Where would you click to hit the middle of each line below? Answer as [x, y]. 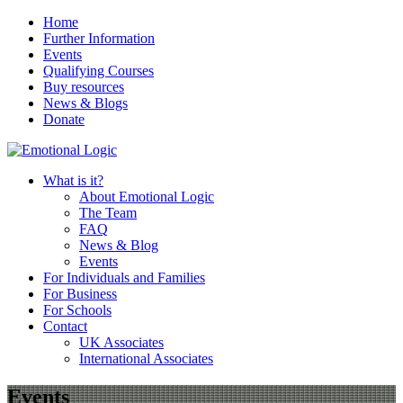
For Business [80, 294]
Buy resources [84, 87]
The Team [108, 213]
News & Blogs [85, 103]
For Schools [77, 310]
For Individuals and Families [124, 278]
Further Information [99, 38]
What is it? [73, 180]
